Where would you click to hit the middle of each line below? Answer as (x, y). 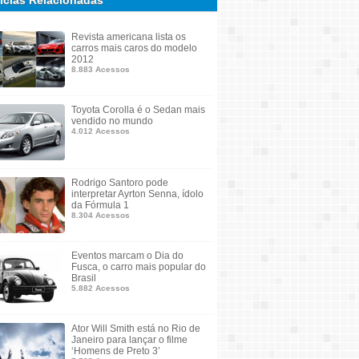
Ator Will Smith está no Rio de (136, 329)
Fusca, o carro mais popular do (139, 267)
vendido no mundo (112, 121)
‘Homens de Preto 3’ (116, 351)
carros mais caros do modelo (134, 48)
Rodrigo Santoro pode (120, 183)
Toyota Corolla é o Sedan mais (138, 110)
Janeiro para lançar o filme (129, 340)
